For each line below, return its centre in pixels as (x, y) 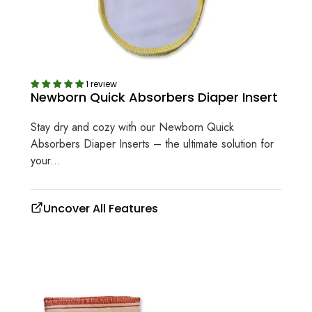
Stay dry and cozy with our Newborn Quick (132, 127)
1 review (101, 84)
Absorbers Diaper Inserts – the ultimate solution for (152, 144)
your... (46, 161)
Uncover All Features (101, 209)
